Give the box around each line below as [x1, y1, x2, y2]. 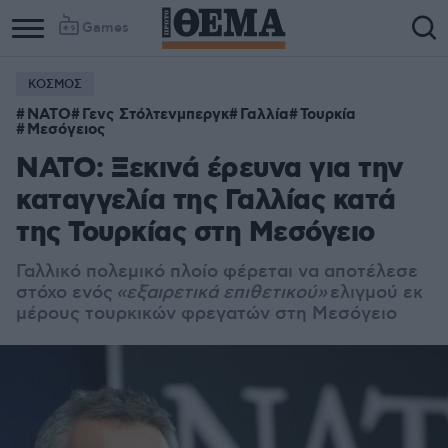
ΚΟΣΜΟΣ [28, 77, 82, 92]
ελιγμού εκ [327, 282, 423, 304]
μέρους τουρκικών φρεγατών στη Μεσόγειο [16, 303, 397, 325]
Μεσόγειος [27, 120, 105, 140]
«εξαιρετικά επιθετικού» [116, 282, 327, 304]
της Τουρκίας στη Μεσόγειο [16, 215, 375, 252]
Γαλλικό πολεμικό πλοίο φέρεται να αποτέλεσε [16, 261, 418, 283]
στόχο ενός [16, 282, 116, 304]
